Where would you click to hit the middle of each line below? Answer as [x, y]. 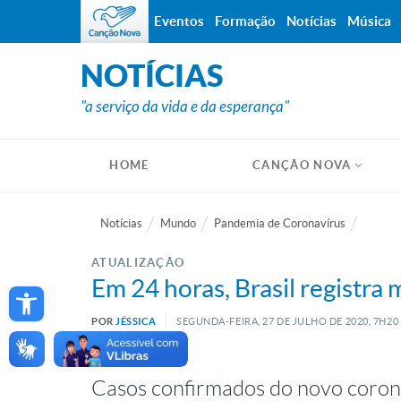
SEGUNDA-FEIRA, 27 [226, 321]
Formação [245, 21]
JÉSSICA [136, 321]
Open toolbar [59, 292]
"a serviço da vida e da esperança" [185, 107]
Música [369, 21]
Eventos [179, 21]
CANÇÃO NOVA [302, 165]
